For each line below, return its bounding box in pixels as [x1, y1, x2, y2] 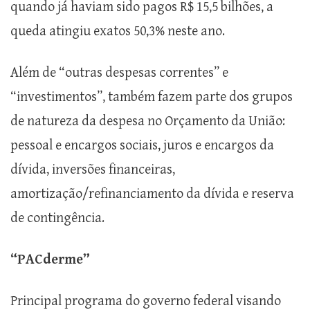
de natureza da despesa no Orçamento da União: [10, 113, 285, 129]
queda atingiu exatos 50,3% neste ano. [10, 23, 225, 39]
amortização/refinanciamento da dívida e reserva [10, 185, 294, 202]
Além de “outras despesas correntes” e [10, 64, 228, 81]
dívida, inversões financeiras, [10, 161, 175, 178]
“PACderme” [10, 251, 90, 268]
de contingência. [10, 210, 104, 226]
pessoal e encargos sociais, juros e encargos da [10, 137, 274, 154]
